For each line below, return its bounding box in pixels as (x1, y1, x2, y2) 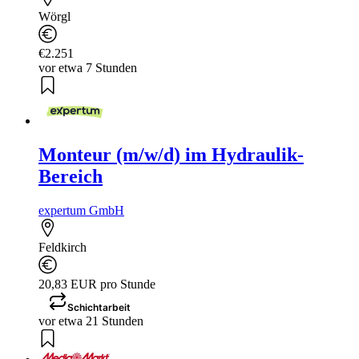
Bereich (38, 165, 103, 187)
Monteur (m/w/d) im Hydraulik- (38, 143, 304, 165)
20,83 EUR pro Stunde (38, 276, 155, 291)
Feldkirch (38, 240, 87, 254)
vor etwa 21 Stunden (38, 313, 143, 328)
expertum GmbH (38, 203, 124, 217)
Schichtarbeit (67, 301, 131, 313)
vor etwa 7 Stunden (38, 60, 137, 75)
